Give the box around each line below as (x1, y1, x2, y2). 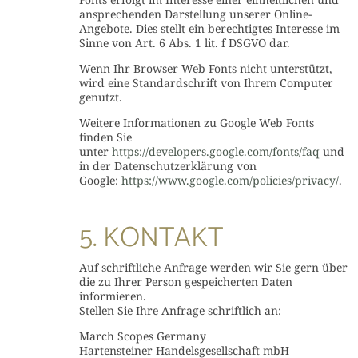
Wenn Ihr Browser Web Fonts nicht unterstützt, (78, 61, 332, 76)
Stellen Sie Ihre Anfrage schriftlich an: (78, 303, 281, 318)
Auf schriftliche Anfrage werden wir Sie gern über (78, 260, 348, 275)
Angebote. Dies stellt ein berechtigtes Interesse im (78, 21, 340, 36)
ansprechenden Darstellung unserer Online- (78, 6, 312, 22)
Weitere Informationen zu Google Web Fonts (78, 115, 314, 130)
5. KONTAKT (78, 215, 223, 261)
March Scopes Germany (78, 328, 206, 344)
